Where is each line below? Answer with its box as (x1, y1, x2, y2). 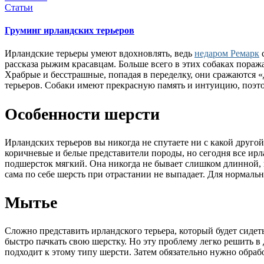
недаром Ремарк (194, 48, 259, 59)
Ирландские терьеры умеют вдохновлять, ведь (5, 48, 194, 59)
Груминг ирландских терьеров (5, 25, 134, 36)
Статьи (5, 2, 33, 12)
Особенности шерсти (5, 104, 160, 123)
